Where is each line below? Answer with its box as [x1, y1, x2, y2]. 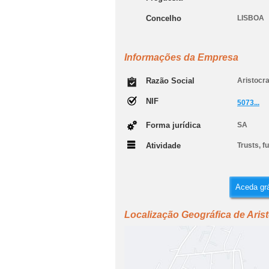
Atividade [146, 141, 181, 150]
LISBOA [237, 14, 264, 22]
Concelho [146, 14, 181, 23]
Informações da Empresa [124, 52, 238, 62]
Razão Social [146, 76, 195, 85]
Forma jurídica [146, 121, 201, 130]
